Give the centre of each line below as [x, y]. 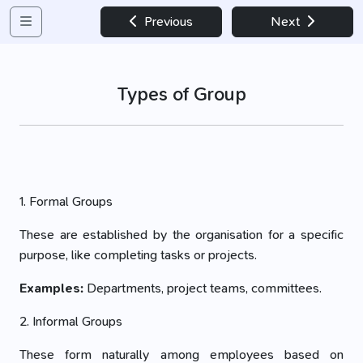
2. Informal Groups [71, 321]
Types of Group [181, 94]
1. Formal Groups [66, 201]
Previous [167, 21]
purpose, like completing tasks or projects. [138, 255]
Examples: [51, 288]
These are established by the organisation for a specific [181, 235]
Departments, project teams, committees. [203, 288]
